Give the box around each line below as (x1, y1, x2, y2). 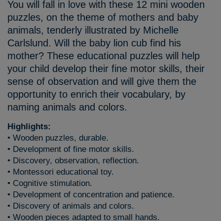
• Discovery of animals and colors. (7, 201, 134, 211)
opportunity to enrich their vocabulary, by (7, 89, 185, 100)
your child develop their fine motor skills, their (7, 63, 205, 74)
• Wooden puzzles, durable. (7, 133, 109, 143)
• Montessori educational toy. (7, 167, 114, 177)
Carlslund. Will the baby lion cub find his (7, 37, 181, 48)
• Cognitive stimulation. (7, 179, 92, 188)
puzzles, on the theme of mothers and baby (7, 12, 198, 23)
